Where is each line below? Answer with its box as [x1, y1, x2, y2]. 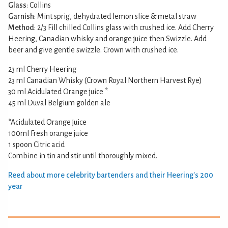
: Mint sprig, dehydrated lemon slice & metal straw [34, 12, 196, 20]
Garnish [8, 12, 34, 20]
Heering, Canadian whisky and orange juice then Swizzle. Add [8, 35, 207, 43]
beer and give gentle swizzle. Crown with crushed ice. [8, 46, 179, 54]
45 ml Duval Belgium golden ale [8, 99, 110, 107]
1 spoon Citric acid [8, 140, 65, 149]
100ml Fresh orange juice [8, 129, 88, 137]
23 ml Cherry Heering [8, 65, 76, 73]
